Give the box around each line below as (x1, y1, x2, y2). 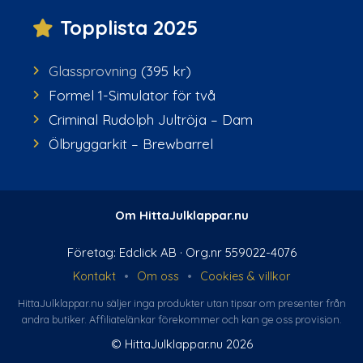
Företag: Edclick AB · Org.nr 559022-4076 (66, 245, 297, 261)
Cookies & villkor (200, 269, 290, 284)
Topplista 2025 (59, 15, 198, 40)
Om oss (137, 269, 179, 284)
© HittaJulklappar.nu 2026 (110, 336, 253, 352)
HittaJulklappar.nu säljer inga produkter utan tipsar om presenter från (17, 297, 346, 310)
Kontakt (73, 269, 116, 284)
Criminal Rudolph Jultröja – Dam (49, 111, 254, 129)
